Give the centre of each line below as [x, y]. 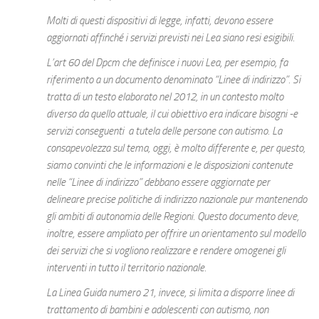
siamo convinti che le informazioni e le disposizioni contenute [169, 165]
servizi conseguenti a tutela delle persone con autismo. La [164, 131]
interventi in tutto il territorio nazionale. [126, 267]
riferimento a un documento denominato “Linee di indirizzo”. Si [173, 79]
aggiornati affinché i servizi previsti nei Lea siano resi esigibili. [171, 37]
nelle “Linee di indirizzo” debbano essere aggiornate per [158, 182]
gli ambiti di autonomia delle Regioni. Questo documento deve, [173, 216]
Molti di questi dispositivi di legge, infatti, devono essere [159, 20]
